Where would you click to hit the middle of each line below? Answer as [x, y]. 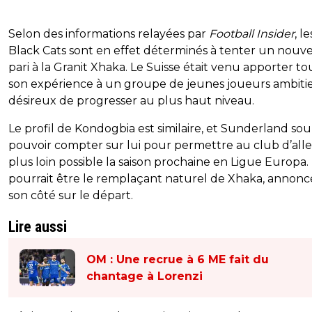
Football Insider [252, 34]
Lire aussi [38, 227]
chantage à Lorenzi [145, 276]
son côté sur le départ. [71, 196]
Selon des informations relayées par [109, 34]
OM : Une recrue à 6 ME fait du [178, 259]
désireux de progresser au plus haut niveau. [131, 101]
